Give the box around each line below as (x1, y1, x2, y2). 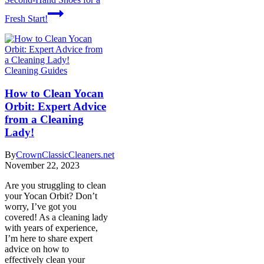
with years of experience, (5, 223, 98, 233)
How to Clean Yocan (5, 87, 104, 100)
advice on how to (5, 244, 69, 255)
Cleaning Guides (5, 65, 67, 75)
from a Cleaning (5, 113, 84, 126)
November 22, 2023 (5, 160, 80, 171)
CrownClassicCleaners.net (16, 150, 114, 160)
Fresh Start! (5, 13, 48, 24)
